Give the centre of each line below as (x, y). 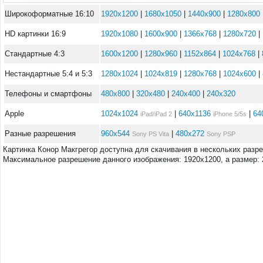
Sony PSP (221, 134)
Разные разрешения (40, 134)
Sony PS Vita (151, 134)
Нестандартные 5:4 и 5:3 (48, 74)
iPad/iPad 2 (156, 114)
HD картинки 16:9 (35, 34)
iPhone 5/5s (230, 114)
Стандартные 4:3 (35, 54)
